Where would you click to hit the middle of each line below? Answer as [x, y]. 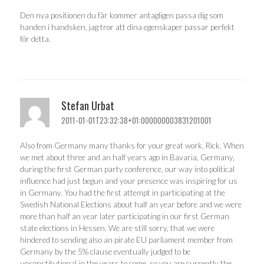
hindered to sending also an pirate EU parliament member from [126, 240]
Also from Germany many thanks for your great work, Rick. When [132, 146]
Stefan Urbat [88, 105]
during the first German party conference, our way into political [127, 169]
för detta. [35, 39]
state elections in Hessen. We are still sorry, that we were [117, 228]
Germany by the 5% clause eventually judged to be [105, 252]
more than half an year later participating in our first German [125, 217]
